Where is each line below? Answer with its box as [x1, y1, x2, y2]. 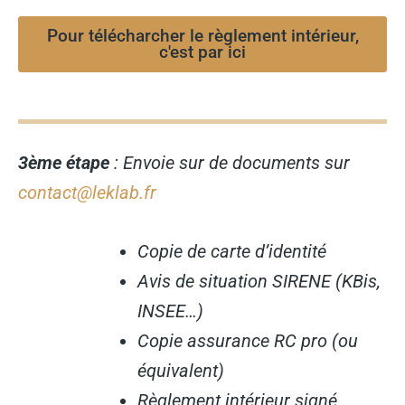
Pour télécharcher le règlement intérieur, [46, 24, 359, 46]
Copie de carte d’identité [137, 240, 326, 263]
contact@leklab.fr [18, 181, 156, 203]
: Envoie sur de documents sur [109, 151, 350, 174]
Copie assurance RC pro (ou [137, 330, 358, 353]
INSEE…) [137, 300, 203, 323]
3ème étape [18, 151, 109, 174]
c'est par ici [159, 41, 246, 62]
